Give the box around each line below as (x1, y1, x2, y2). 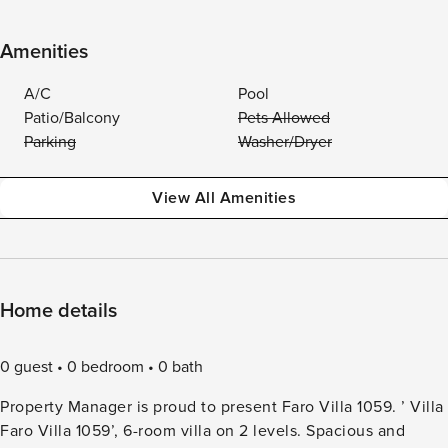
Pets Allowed (238, 108, 330, 128)
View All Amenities (152, 188, 296, 208)
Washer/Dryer (238, 132, 332, 152)
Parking (24, 132, 76, 152)
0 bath (158, 357, 203, 377)
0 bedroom (67, 357, 144, 377)
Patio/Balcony (24, 108, 120, 128)
